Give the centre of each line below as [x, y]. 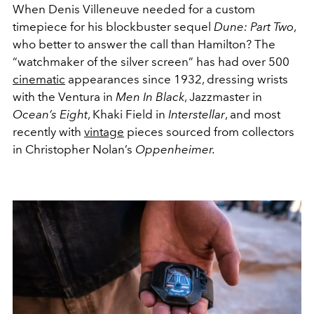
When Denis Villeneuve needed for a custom [134, 9]
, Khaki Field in [128, 115]
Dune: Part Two [254, 27]
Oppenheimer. [175, 150]
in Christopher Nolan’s [74, 150]
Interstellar [197, 115]
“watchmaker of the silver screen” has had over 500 [151, 62]
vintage [104, 132]
